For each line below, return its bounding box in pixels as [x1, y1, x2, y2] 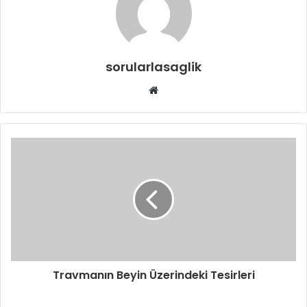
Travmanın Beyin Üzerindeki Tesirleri [52, 267, 255, 283]
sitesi [158, 99, 184, 112]
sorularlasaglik [106, 58, 201, 75]
